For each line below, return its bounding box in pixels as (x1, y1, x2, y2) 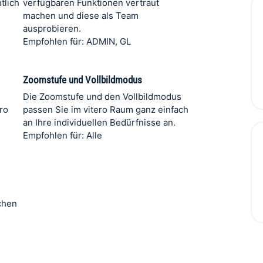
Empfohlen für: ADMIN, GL (22, 36, 131, 47)
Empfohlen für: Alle (22, 130, 102, 141)
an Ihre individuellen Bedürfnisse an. (22, 117, 176, 128)
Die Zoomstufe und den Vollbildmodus (22, 91, 181, 102)
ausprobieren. (22, 23, 81, 34)
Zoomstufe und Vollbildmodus (22, 74, 142, 86)
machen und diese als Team (22, 10, 139, 21)
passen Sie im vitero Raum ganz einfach (22, 104, 188, 115)
